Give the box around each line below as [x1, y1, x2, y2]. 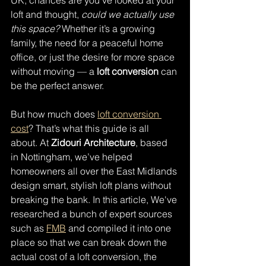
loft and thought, [11, 8, 81, 20]
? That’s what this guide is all [28, 122, 151, 134]
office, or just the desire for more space [11, 51, 177, 63]
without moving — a [11, 65, 97, 77]
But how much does [11, 108, 97, 120]
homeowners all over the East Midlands [11, 165, 179, 177]
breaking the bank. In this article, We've [11, 194, 179, 205]
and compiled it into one [66, 222, 173, 234]
